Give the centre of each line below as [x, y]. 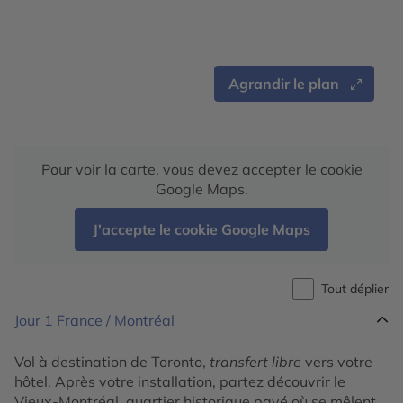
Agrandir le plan [284, 84]
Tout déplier [355, 288]
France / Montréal [116, 320]
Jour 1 [36, 320]
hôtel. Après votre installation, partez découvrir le [180, 381]
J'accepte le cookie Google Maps [201, 229]
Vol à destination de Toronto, [112, 362]
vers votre [337, 362]
